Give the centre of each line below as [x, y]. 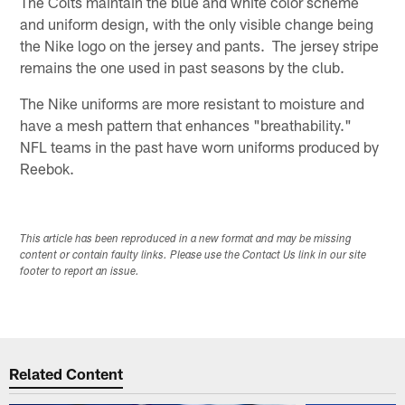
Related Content [66, 374]
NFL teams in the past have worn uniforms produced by [200, 146]
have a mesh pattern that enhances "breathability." [188, 124]
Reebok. [47, 168]
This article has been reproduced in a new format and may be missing [186, 239]
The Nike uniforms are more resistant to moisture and [193, 103]
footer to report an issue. [80, 272]
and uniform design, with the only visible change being [197, 23]
